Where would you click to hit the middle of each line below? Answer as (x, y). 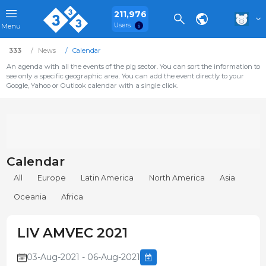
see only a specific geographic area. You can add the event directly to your (125, 76)
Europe (52, 178)
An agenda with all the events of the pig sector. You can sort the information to (133, 66)
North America (177, 178)
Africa (72, 197)
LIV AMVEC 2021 (72, 233)
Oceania (30, 197)
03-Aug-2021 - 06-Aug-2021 (83, 257)
